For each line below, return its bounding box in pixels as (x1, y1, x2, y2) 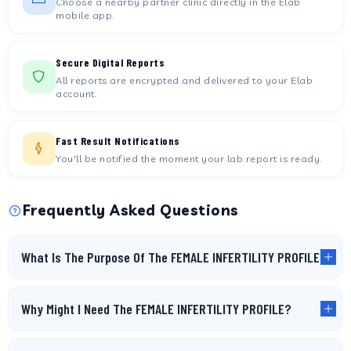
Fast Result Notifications (56, 134, 180, 147)
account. (56, 87, 96, 100)
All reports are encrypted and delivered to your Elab (56, 74, 313, 86)
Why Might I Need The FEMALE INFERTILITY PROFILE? (21, 300, 291, 317)
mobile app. (56, 9, 114, 21)
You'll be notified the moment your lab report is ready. (56, 152, 322, 165)
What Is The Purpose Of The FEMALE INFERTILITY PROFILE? (21, 248, 327, 266)
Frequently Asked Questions (22, 201, 239, 219)
